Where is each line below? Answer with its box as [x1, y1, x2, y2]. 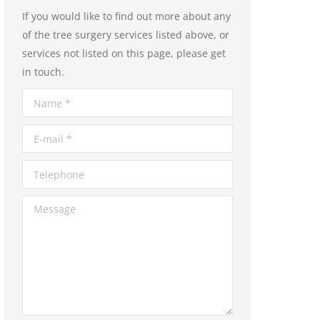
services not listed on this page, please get [22, 46, 226, 60]
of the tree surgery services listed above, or [22, 28, 229, 41]
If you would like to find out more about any [22, 9, 231, 23]
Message [22, 198, 64, 211]
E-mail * [22, 126, 61, 140]
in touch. [22, 65, 64, 79]
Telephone [22, 162, 73, 176]
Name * [22, 91, 59, 104]
